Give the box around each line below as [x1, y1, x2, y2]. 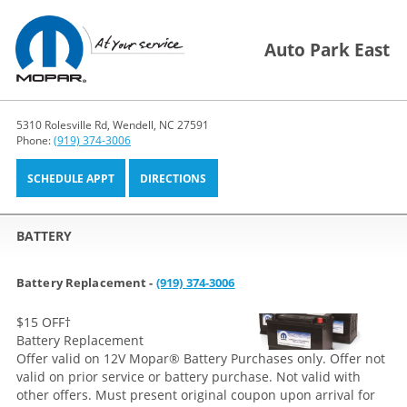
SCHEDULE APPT [27, 170, 114, 186]
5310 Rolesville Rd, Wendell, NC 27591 [15, 116, 209, 133]
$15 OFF [15, 313, 65, 332]
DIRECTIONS [140, 170, 207, 186]
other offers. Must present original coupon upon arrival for [15, 386, 375, 404]
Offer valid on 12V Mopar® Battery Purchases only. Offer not [15, 350, 385, 368]
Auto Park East [264, 37, 390, 62]
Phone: [15, 132, 54, 148]
